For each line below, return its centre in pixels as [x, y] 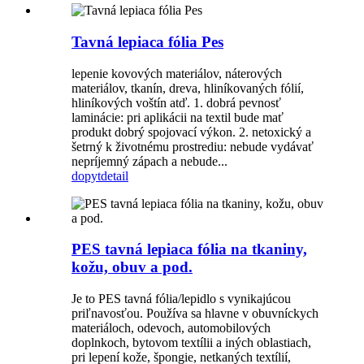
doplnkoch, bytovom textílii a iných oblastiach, [191, 343]
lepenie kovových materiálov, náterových [177, 73]
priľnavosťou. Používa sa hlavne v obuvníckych [195, 314]
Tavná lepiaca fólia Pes [147, 41]
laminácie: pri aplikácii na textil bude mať [178, 117]
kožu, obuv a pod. [132, 267]
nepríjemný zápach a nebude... [149, 161]
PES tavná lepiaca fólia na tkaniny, [189, 249]
